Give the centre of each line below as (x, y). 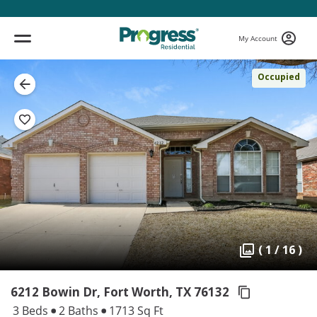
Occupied (279, 77)
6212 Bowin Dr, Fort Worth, (92, 292)
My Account (258, 38)
